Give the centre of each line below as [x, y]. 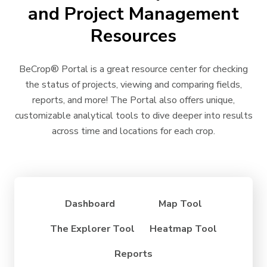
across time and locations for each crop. [133, 131]
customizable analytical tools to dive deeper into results [133, 115]
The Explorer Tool [93, 229]
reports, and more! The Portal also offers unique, [133, 100]
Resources [133, 36]
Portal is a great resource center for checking [153, 69]
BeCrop [35, 69]
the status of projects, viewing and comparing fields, [133, 84]
